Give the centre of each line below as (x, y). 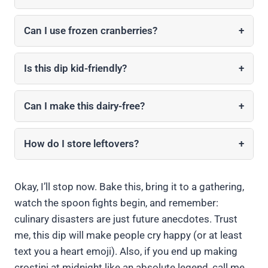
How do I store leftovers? (81, 144)
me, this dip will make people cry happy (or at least (128, 235)
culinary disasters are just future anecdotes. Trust (126, 219)
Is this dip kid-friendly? (75, 68)
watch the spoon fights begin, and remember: (116, 203)
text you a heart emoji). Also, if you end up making (126, 252)
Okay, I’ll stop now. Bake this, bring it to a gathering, (129, 187)
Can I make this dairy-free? (84, 106)
